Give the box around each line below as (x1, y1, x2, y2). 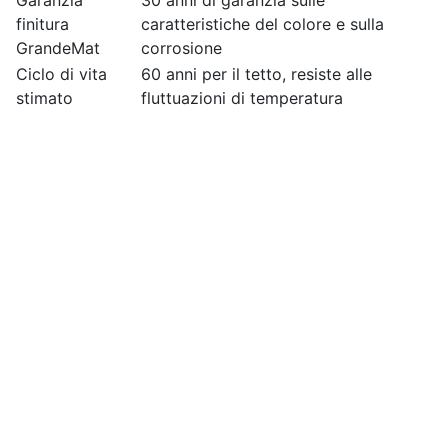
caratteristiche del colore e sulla (141, 14, 384, 34)
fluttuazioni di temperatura (141, 88, 343, 108)
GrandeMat (16, 38, 100, 58)
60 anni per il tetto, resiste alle (141, 64, 372, 84)
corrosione (141, 38, 222, 58)
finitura (16, 14, 69, 34)
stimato (16, 88, 73, 108)
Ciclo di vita (16, 64, 107, 84)
